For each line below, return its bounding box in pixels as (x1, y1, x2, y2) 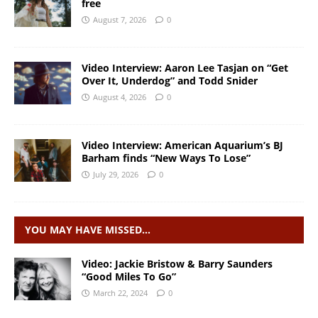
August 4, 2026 (93, 91, 146, 102)
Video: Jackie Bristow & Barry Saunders (82, 256, 273, 270)
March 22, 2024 (93, 287, 148, 298)
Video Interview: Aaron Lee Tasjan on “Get (82, 60, 288, 75)
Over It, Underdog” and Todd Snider (82, 73, 258, 87)
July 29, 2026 (93, 168, 138, 180)
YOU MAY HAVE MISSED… (25, 222, 150, 236)
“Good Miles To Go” (82, 269, 176, 283)
